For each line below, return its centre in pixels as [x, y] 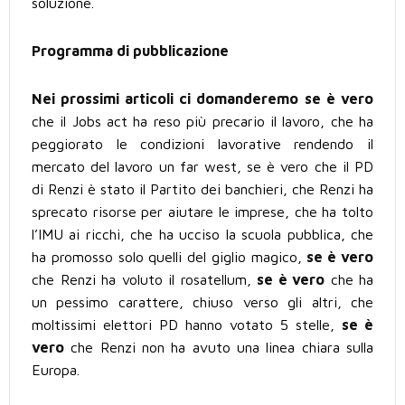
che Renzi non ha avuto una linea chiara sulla [219, 348]
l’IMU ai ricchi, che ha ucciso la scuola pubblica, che [202, 235]
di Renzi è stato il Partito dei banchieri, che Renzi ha [202, 189]
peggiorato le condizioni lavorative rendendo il [202, 144]
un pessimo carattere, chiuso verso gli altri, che [202, 302]
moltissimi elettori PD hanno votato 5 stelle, [187, 325]
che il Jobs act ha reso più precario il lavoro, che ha [202, 122]
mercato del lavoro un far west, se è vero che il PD [202, 167]
